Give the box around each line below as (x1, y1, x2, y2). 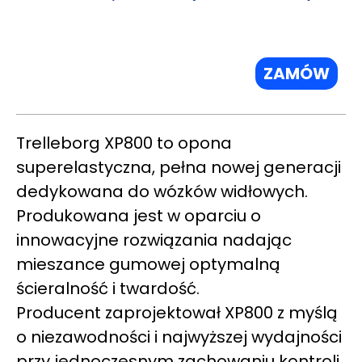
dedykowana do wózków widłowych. (16, 180, 308, 204)
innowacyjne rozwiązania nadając (16, 229, 292, 252)
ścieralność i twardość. (16, 277, 200, 301)
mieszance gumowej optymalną (16, 253, 280, 276)
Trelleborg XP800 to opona (16, 132, 232, 155)
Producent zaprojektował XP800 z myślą (16, 301, 338, 325)
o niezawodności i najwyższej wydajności (16, 326, 342, 349)
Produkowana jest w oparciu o (16, 204, 261, 228)
